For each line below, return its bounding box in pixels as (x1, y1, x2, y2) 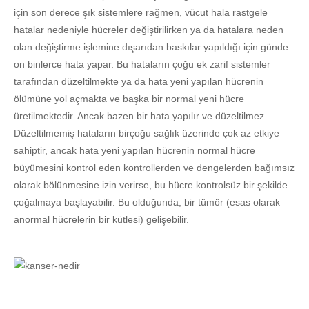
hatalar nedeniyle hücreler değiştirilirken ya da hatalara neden (14, 23, 283, 35)
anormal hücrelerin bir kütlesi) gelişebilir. (14, 213, 189, 225)
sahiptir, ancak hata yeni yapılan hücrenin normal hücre (14, 144, 255, 156)
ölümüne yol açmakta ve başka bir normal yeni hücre (14, 92, 244, 104)
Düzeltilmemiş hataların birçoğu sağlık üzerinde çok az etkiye (14, 127, 279, 139)
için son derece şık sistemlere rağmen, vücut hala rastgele (14, 6, 268, 18)
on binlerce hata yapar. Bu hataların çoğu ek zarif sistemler (14, 58, 270, 70)
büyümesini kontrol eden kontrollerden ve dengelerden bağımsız (14, 161, 295, 173)
